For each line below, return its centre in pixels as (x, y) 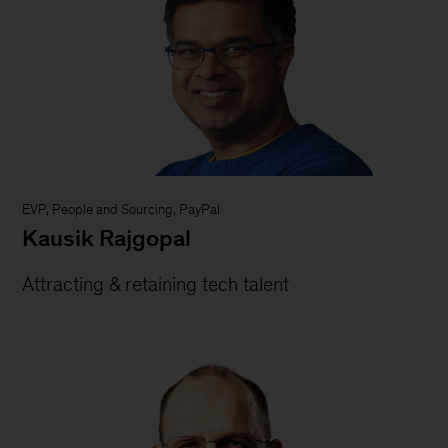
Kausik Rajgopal (107, 238)
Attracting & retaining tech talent (156, 284)
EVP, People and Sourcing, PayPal (121, 210)
